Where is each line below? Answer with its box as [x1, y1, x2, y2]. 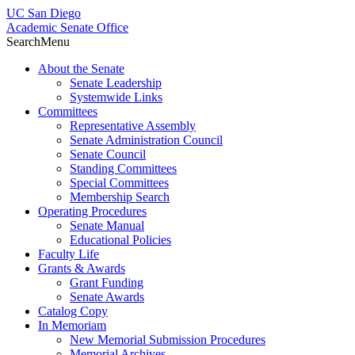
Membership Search [70, 190, 170, 204]
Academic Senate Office [6, 21, 128, 34]
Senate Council [70, 147, 146, 161]
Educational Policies [70, 233, 171, 246]
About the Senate [38, 62, 124, 75]
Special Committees [70, 176, 169, 189]
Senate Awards [70, 290, 144, 303]
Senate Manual [70, 219, 144, 232]
